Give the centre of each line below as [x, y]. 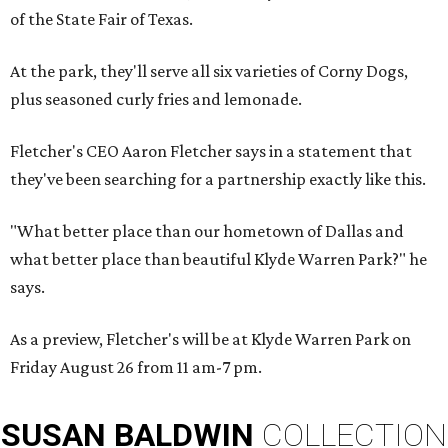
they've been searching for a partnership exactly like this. [218, 179]
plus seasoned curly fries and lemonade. [156, 99]
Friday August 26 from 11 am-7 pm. [136, 367]
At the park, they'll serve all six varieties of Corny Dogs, [209, 71]
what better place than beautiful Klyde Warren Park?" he [218, 259]
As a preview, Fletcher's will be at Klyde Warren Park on [210, 339]
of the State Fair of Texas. [101, 19]
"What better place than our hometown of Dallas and [207, 231]
